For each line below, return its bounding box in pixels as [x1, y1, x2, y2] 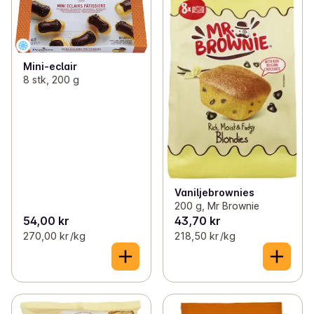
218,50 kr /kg [175, 229, 235, 242]
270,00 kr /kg [23, 229, 86, 242]
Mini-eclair [23, 60, 77, 73]
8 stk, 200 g [23, 74, 79, 86]
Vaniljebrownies [175, 186, 254, 198]
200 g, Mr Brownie [175, 199, 259, 212]
